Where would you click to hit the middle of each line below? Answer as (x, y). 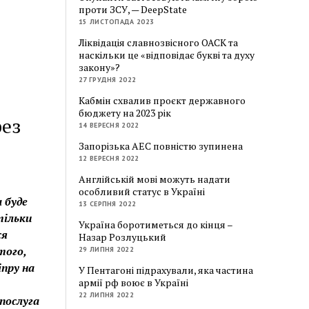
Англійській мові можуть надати (155, 179)
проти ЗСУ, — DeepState (133, 9)
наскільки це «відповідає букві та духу (167, 54)
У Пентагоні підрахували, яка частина (166, 270)
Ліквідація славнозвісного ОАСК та (159, 42)
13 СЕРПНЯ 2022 (108, 203)
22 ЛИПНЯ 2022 (106, 295)
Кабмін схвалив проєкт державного (162, 100)
